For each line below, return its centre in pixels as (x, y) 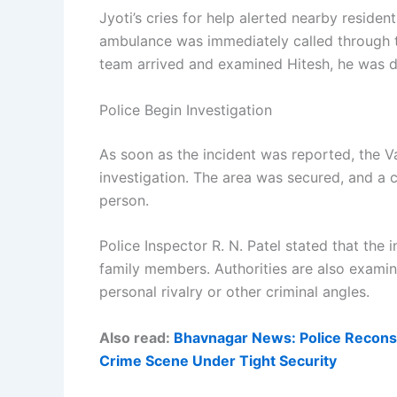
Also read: (136, 337)
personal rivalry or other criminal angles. (234, 292)
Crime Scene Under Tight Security (218, 360)
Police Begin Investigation (186, 109)
